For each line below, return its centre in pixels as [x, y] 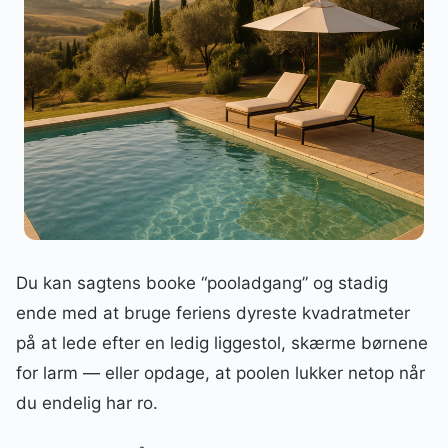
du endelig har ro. [87, 403]
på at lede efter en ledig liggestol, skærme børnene [222, 343]
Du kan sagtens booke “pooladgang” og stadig [202, 283]
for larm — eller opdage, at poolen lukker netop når [220, 373]
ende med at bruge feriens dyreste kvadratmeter [213, 313]
